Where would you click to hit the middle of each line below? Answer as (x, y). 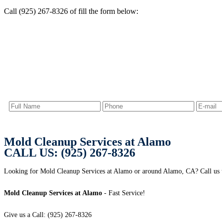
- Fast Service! (124, 193)
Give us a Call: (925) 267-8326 (48, 215)
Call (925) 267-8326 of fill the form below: (71, 11)
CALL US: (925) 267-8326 (70, 153)
